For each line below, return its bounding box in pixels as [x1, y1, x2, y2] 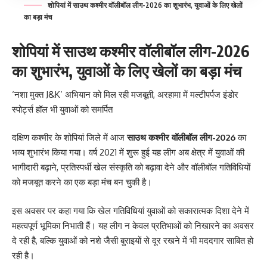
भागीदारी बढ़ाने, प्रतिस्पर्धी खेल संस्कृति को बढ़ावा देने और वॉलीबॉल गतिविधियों [12, 162, 250, 173]
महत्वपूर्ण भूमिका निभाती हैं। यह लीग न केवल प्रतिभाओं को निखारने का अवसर [12, 219, 254, 231]
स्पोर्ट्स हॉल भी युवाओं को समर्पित [12, 103, 113, 115]
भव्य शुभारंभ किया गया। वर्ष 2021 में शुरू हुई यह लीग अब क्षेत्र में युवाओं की [12, 147, 244, 159]
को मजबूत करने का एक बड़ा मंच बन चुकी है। [12, 176, 152, 188]
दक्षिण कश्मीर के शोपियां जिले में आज [12, 132, 127, 144]
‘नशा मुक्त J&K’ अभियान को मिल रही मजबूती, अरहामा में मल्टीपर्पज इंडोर [12, 88, 238, 100]
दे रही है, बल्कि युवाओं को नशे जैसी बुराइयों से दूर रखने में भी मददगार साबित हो [12, 234, 253, 246]
